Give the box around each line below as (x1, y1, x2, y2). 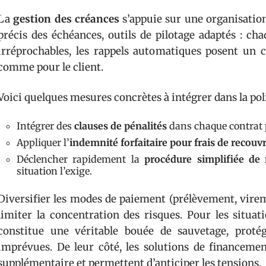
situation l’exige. (17, 165, 92, 177)
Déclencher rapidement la (17, 153, 145, 165)
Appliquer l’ (17, 137, 69, 148)
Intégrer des (17, 120, 74, 132)
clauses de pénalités (74, 120, 167, 132)
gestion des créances (13, 12, 119, 26)
